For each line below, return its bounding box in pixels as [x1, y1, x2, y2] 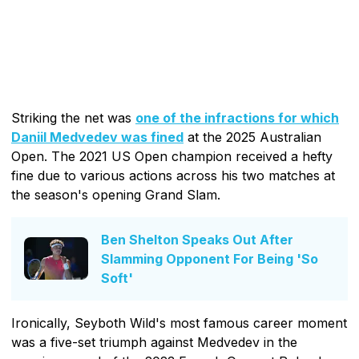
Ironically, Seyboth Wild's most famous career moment [11, 314, 347, 331]
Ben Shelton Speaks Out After [101, 231, 293, 248]
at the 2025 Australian [184, 128, 321, 145]
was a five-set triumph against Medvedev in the [11, 333, 297, 350]
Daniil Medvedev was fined [11, 128, 184, 145]
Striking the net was [11, 109, 135, 126]
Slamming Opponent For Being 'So [101, 250, 318, 267]
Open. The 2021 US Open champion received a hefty [11, 147, 333, 164]
